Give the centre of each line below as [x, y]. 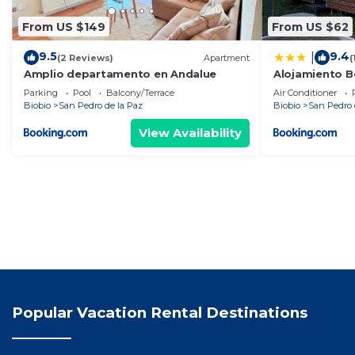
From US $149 [64, 27]
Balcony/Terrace [140, 93]
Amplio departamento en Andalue [120, 74]
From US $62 [310, 27]
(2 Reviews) [85, 57]
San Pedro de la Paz [101, 106]
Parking [41, 93]
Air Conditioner [305, 93]
